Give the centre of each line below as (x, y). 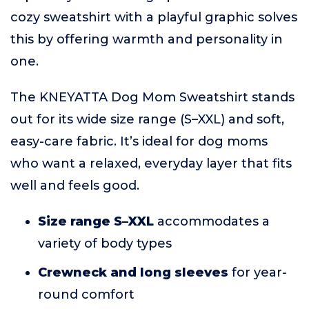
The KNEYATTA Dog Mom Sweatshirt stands (152, 98)
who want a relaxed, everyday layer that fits (151, 164)
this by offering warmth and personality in (147, 40)
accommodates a (212, 222)
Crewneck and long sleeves (133, 273)
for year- (258, 273)
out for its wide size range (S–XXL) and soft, (147, 120)
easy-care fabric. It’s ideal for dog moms (139, 142)
